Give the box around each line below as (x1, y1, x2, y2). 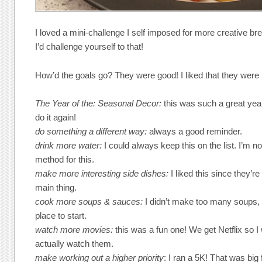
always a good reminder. (149, 126, 243, 136)
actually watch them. (35, 238, 114, 249)
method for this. (35, 154, 95, 164)
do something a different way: (35, 126, 150, 136)
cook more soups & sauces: (35, 196, 146, 206)
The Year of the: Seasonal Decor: (35, 98, 164, 108)
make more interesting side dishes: (35, 168, 171, 178)
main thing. (35, 182, 77, 192)
